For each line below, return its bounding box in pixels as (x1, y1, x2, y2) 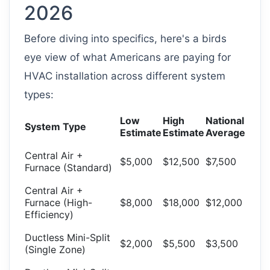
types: (24, 89, 54, 101)
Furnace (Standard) (25, 162, 112, 174)
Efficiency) (25, 209, 74, 221)
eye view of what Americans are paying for (24, 51, 231, 64)
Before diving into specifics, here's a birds (24, 33, 227, 45)
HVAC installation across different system (24, 70, 225, 83)
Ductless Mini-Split (25, 231, 110, 244)
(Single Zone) (25, 243, 86, 256)
